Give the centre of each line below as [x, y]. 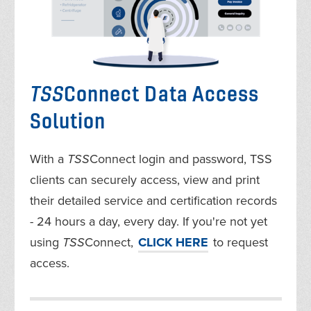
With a [48, 159]
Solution [68, 121]
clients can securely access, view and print [144, 180]
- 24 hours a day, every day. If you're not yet [148, 222]
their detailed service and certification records [153, 201]
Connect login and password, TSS [180, 159]
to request [238, 243]
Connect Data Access [161, 94]
